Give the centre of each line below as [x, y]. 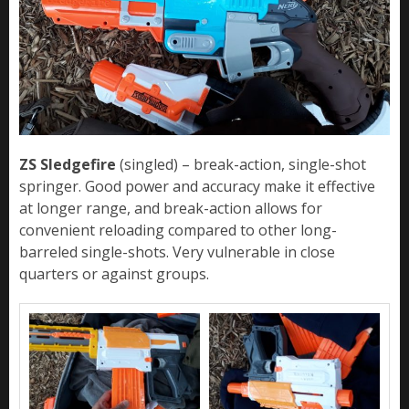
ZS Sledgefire [68, 164]
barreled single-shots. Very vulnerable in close [177, 252]
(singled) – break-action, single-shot [241, 164]
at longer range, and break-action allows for [171, 208]
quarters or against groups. [114, 273]
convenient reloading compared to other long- [178, 230]
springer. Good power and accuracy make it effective [197, 186]
